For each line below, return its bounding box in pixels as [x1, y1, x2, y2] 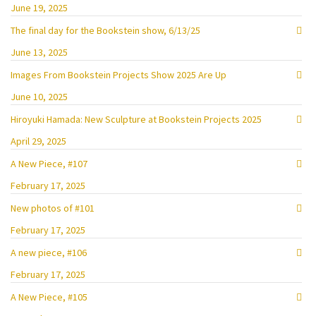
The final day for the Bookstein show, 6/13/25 [11, 24, 200, 37]
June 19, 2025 [11, 1, 68, 14]
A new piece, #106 [11, 246, 87, 259]
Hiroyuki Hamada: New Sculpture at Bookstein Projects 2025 [11, 113, 262, 126]
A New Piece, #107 [11, 157, 87, 170]
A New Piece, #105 [11, 291, 87, 303]
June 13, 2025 [11, 46, 68, 59]
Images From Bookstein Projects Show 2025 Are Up [11, 68, 226, 81]
